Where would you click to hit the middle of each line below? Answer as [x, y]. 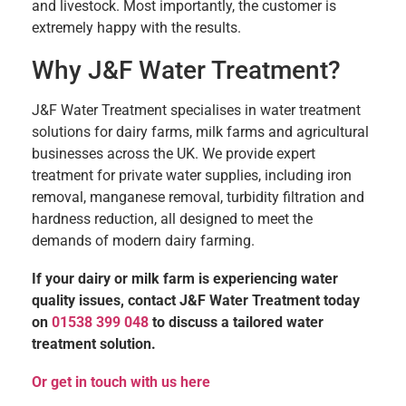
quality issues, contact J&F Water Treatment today [196, 300]
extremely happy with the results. [136, 27]
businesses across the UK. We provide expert [174, 153]
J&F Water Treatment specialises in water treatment [196, 110]
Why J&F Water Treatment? [186, 70]
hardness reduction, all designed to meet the [172, 218]
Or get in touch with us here [121, 382]
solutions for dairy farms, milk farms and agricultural [200, 131]
